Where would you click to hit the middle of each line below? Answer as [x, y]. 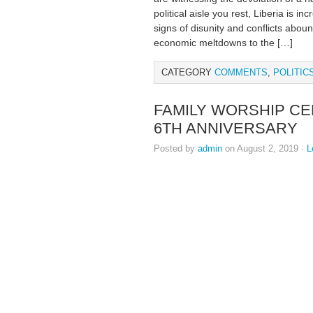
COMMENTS [241, 72]
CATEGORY [188, 72]
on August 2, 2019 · [264, 148]
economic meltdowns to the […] [223, 43]
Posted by [176, 148]
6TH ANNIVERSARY [226, 128]
